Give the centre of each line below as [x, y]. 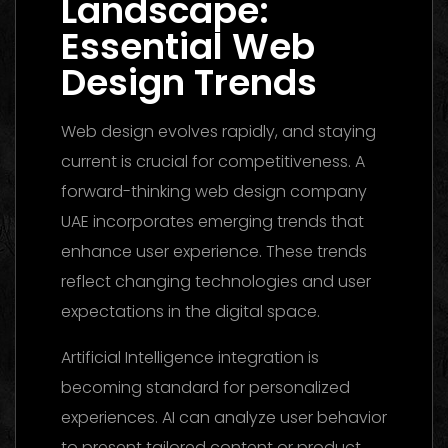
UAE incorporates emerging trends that [212, 221]
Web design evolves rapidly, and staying [218, 131]
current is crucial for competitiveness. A [213, 161]
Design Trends [189, 82]
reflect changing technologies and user [216, 281]
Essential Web [188, 46]
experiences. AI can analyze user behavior [224, 417]
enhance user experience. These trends [214, 251]
